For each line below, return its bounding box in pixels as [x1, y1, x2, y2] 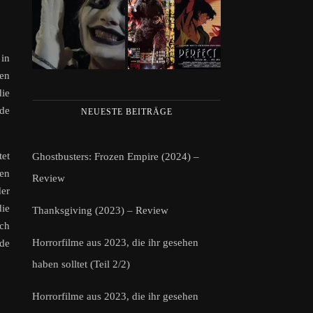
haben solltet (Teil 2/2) [32, 258, 130, 270]
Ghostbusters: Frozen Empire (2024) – [32, 150, 199, 162]
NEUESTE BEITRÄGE [80, 106, 173, 117]
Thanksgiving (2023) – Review [32, 204, 168, 216]
